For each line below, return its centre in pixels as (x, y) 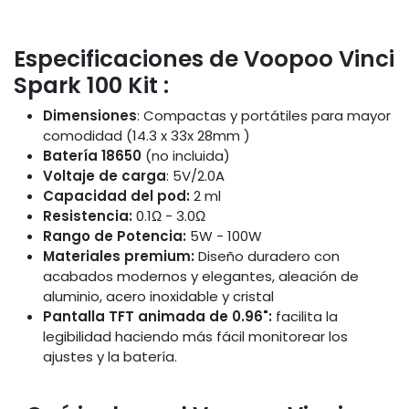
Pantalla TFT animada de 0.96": (157, 317)
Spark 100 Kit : (91, 86)
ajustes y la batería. (110, 357)
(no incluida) (186, 156)
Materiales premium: (119, 257)
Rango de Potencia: (116, 236)
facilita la (305, 317)
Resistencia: (88, 216)
